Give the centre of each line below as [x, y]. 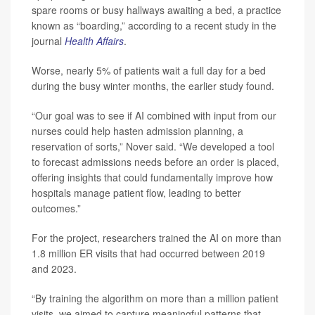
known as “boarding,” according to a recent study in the [154, 25]
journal [48, 40]
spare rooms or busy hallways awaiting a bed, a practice [156, 9]
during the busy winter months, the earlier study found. [153, 85]
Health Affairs [94, 40]
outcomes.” [56, 208]
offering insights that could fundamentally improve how [152, 177]
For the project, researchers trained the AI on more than [156, 237]
